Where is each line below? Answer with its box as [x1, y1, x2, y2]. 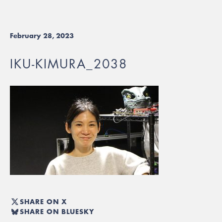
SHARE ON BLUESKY [20, 206, 94, 217]
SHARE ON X [20, 196, 67, 207]
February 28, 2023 [10, 31, 74, 41]
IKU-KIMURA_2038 [10, 56, 127, 72]
